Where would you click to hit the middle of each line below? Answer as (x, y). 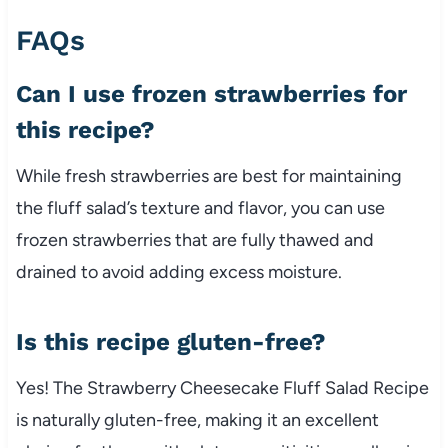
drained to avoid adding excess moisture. (178, 271)
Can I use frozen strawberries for (211, 93)
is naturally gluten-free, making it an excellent (197, 419)
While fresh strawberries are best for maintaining (208, 175)
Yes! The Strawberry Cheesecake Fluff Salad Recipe (222, 387)
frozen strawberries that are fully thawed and (194, 239)
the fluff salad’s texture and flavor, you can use (200, 207)
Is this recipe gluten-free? (170, 341)
